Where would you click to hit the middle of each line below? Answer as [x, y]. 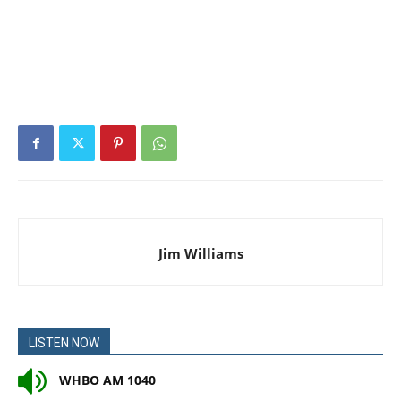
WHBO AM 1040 [106, 380]
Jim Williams [200, 253]
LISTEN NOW [64, 343]
